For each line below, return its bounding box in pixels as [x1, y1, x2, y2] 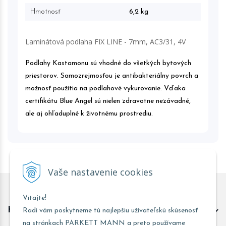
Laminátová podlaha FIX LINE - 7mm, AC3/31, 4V [25, 37, 186, 46]
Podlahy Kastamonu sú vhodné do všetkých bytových [25, 60, 191, 67]
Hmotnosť [30, 8, 61, 16]
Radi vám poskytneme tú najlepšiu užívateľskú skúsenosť [23, 207, 198, 214]
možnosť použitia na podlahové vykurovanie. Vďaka [25, 85, 186, 92]
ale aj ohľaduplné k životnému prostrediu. [25, 110, 153, 118]
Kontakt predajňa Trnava [8, 205, 118, 215]
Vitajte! [23, 194, 46, 202]
